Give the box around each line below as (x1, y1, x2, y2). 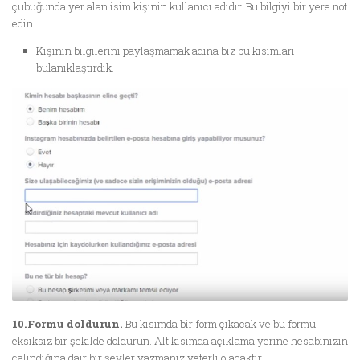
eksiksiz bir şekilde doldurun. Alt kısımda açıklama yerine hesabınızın (12, 333, 348, 348)
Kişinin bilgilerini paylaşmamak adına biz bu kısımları (36, 43, 295, 59)
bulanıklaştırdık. (36, 60, 114, 76)
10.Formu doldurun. (12, 316, 123, 331)
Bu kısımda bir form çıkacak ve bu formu (123, 316, 316, 331)
